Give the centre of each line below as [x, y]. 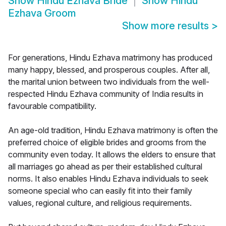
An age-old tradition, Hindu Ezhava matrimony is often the [113, 130]
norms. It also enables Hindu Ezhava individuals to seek [108, 179]
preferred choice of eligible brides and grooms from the [107, 143]
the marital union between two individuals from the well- [109, 82]
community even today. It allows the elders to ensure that [112, 155]
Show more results [167, 26]
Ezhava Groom [42, 13]
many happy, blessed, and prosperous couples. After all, [109, 70]
